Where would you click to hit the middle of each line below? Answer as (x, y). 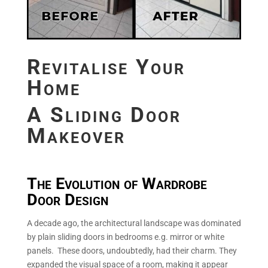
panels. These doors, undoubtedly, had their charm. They (132, 250)
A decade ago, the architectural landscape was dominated (134, 223)
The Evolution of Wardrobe (117, 183)
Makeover (76, 136)
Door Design (67, 200)
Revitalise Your (106, 67)
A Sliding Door (104, 115)
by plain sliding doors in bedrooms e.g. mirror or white (125, 237)
